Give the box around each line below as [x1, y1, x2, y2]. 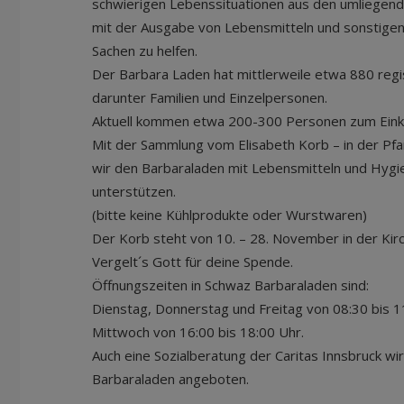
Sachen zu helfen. [92, 41, 197, 60]
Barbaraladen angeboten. [92, 370, 278, 388]
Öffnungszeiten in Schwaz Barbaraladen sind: [92, 276, 369, 294]
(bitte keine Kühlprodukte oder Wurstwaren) [92, 206, 367, 224]
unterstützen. [92, 182, 176, 200]
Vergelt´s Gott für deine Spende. [92, 252, 293, 271]
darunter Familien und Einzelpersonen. [92, 88, 327, 106]
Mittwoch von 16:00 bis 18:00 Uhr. [92, 323, 304, 341]
